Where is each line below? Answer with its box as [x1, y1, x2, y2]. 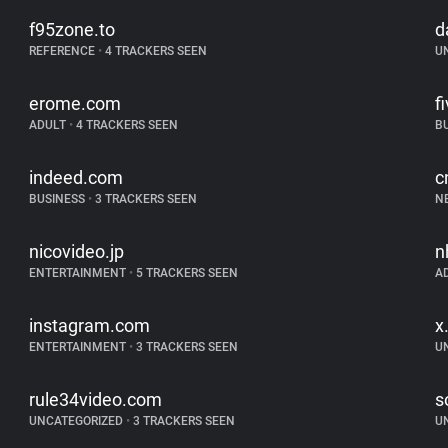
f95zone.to [29, 19, 116, 40]
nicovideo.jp [29, 241, 125, 262]
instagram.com [29, 315, 151, 336]
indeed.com [29, 167, 124, 188]
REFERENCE [29, 44, 99, 58]
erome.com [29, 93, 122, 114]
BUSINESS [29, 192, 89, 206]
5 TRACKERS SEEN [133, 266, 239, 280]
